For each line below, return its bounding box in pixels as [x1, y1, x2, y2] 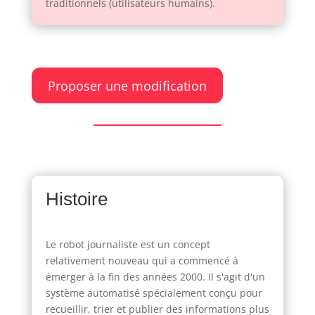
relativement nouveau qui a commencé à [45, 253, 238, 267]
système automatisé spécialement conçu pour [45, 285, 262, 300]
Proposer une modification [47, 77, 207, 94]
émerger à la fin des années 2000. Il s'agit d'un [45, 269, 265, 283]
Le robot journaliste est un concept [45, 237, 210, 251]
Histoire [45, 188, 108, 210]
